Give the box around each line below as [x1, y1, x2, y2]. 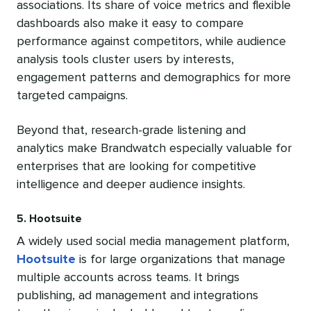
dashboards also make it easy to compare [17, 17, 244, 31]
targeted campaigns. [17, 90, 128, 103]
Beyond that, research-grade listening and [17, 124, 246, 137]
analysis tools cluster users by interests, [17, 53, 234, 67]
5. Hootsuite [17, 213, 82, 225]
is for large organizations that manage [76, 253, 285, 267]
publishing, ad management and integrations [17, 289, 258, 303]
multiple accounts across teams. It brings [17, 271, 239, 285]
